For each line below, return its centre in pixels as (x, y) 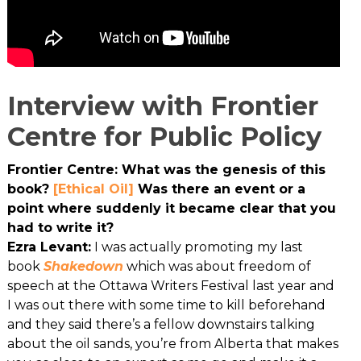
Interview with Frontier (162, 106)
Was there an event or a (219, 189)
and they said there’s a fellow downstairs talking (161, 324)
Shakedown (83, 266)
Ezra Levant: (49, 247)
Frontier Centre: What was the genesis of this (166, 169)
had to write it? (60, 227)
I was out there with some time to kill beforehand (166, 305)
